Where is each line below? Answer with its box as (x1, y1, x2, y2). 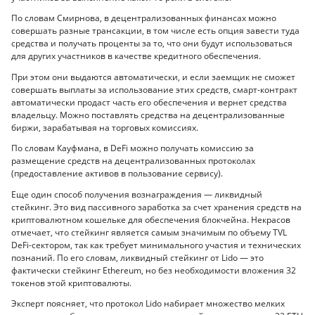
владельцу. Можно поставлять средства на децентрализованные (11, 108, 285, 121)
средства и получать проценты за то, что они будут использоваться (11, 37, 292, 50)
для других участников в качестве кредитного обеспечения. (11, 50, 261, 63)
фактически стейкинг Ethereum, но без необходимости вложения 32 (11, 264, 296, 276)
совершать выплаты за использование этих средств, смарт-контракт (11, 83, 297, 96)
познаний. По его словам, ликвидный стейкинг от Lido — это (11, 251, 264, 264)
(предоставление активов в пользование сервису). (11, 167, 223, 180)
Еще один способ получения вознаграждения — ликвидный (11, 188, 262, 200)
